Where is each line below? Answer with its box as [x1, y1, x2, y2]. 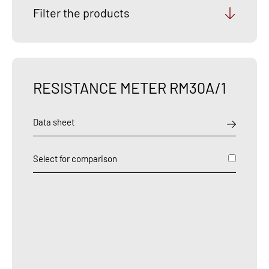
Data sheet [33, 116, 74, 127]
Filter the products [33, 5, 130, 20]
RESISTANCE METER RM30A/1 [33, 79, 226, 97]
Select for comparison [33, 153, 117, 164]
